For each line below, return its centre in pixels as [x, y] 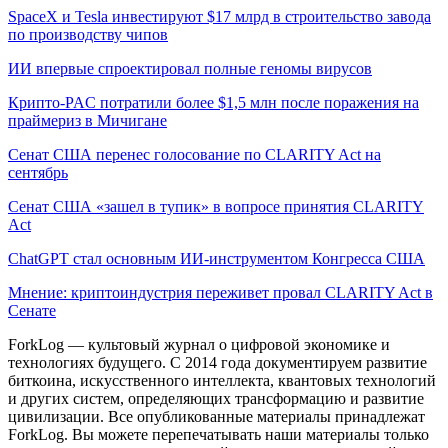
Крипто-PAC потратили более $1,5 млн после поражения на [213, 102]
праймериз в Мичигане [87, 120]
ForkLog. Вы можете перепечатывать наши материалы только [218, 434]
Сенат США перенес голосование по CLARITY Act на [194, 154]
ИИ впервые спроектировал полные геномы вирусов [190, 68]
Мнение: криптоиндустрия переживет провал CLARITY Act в [220, 292]
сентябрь [38, 172]
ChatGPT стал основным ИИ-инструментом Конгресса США [216, 258]
